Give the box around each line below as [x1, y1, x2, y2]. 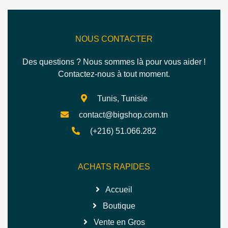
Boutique [101, 202, 135, 211]
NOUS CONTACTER [75, 35, 153, 44]
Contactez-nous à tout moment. [58, 70, 170, 79]
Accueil [104, 185, 132, 194]
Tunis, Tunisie [95, 94, 148, 103]
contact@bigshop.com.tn [76, 110, 168, 120]
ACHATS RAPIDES [78, 162, 150, 172]
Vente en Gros [91, 218, 145, 227]
